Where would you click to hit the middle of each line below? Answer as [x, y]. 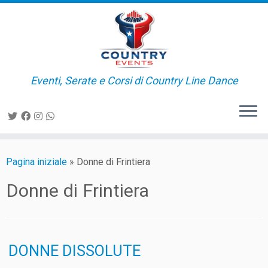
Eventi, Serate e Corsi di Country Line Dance [134, 80]
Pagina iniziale [36, 162]
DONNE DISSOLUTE [75, 251]
